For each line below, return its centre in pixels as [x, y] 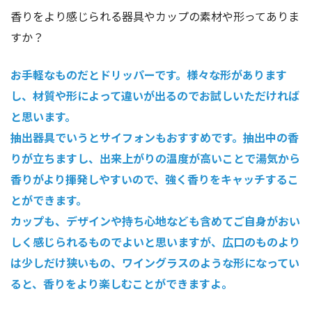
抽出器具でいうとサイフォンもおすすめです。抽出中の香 [155, 138]
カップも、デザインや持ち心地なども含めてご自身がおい [155, 221]
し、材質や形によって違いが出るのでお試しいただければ [155, 96]
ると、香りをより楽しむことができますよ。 [122, 284]
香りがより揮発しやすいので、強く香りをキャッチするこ [155, 179]
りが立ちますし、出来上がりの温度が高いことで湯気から [155, 158]
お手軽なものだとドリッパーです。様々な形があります [149, 75]
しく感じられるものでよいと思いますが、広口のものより [155, 242]
